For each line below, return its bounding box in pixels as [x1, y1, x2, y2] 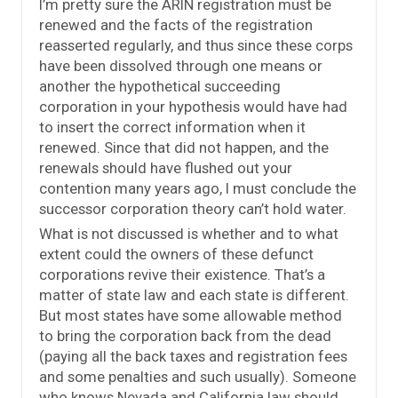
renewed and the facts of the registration [39, 16, 313, 35]
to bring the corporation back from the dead [39, 327, 331, 346]
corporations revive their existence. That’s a [39, 266, 325, 284]
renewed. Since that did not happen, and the [39, 139, 329, 157]
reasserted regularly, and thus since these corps [39, 36, 353, 55]
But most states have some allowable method [39, 306, 342, 325]
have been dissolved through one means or [39, 57, 322, 76]
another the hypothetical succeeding [39, 77, 281, 96]
